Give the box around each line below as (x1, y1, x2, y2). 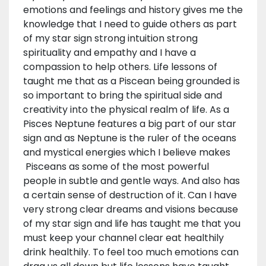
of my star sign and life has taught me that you (23, 216, 240, 230)
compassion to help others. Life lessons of (23, 59, 217, 74)
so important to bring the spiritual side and (23, 88, 222, 102)
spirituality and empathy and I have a (23, 45, 196, 59)
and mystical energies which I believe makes (23, 145, 230, 159)
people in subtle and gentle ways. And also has (23, 173, 240, 188)
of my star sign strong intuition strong (23, 31, 198, 45)
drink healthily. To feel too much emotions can (23, 245, 239, 259)
